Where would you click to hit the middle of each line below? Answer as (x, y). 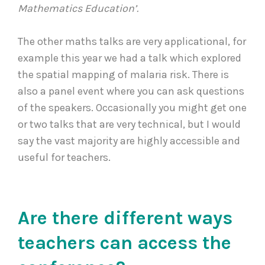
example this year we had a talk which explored (130, 58)
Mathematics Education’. (80, 9)
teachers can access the (125, 243)
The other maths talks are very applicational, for (132, 42)
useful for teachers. (67, 158)
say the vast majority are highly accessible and (129, 141)
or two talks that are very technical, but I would (129, 125)
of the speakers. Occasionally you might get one (132, 108)
